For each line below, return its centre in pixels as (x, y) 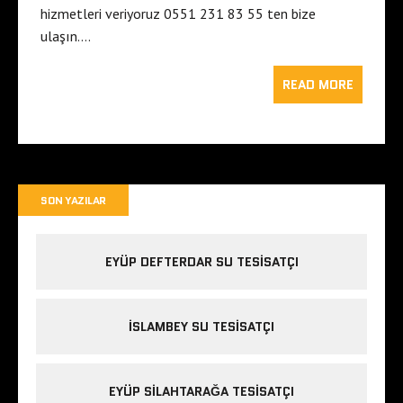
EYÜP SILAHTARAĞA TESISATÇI (201, 392)
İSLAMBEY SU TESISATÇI (201, 327)
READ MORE (318, 85)
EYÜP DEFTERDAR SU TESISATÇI (201, 262)
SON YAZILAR (73, 201)
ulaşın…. (66, 36)
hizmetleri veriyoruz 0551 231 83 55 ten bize (178, 14)
